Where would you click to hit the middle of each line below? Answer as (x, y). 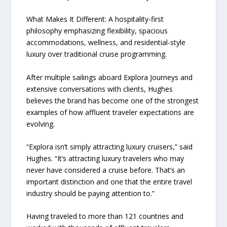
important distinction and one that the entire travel (109, 181)
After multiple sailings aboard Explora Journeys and (110, 77)
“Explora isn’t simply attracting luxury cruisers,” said (110, 146)
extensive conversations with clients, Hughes (100, 89)
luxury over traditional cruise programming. (97, 54)
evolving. (41, 124)
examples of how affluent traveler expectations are (110, 112)
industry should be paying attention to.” (91, 193)
